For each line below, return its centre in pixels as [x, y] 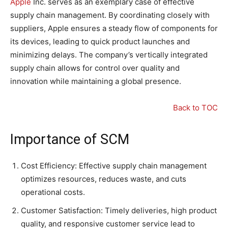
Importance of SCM [70, 140]
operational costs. [53, 192]
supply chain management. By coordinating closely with [110, 15]
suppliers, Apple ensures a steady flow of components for [114, 28]
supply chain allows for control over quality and [95, 68]
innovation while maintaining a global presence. [96, 81]
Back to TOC [195, 108]
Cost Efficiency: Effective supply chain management [114, 166]
